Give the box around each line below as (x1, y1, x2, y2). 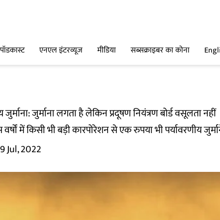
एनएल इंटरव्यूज (39, 44, 82, 57)
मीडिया (97, 44, 116, 57)
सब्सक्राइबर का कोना (131, 44, 190, 57)
